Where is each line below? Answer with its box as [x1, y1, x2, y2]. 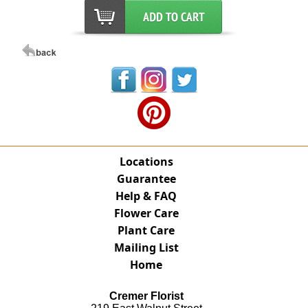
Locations [119, 154, 173, 169]
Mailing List [113, 240, 179, 255]
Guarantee [116, 171, 176, 186]
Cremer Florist [109, 290, 184, 302]
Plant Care [118, 223, 175, 238]
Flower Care [113, 206, 179, 221]
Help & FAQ [115, 188, 177, 203]
